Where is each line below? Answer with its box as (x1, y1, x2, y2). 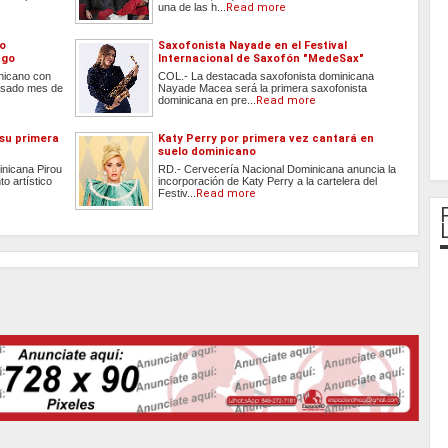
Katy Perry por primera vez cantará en (158, 132, 375, 146)
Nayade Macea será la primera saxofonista (158, 82, 368, 95)
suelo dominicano (158, 145, 257, 159)
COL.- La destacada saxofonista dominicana (158, 70, 375, 83)
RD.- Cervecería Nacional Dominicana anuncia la (158, 163, 397, 176)
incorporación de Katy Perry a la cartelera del (158, 175, 378, 188)
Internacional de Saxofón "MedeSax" (158, 52, 365, 66)
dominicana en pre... (158, 94, 257, 107)
